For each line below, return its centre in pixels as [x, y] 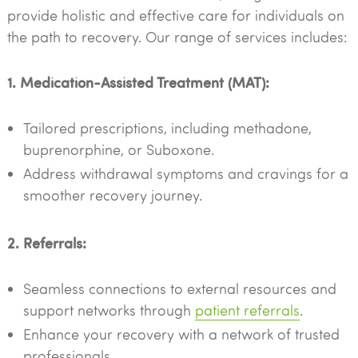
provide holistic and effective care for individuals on [175, 15]
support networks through [109, 310]
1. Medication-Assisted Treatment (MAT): [138, 82]
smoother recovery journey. [112, 195]
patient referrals [247, 310]
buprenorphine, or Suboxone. [118, 149]
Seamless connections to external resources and [179, 288]
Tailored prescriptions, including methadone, [167, 128]
